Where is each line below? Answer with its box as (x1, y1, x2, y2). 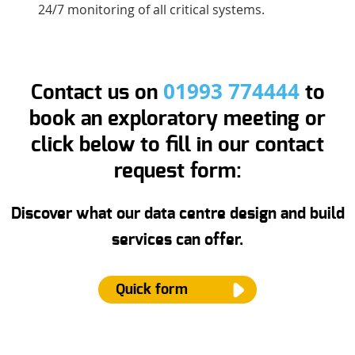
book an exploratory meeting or (29, 109, 326, 130)
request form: (113, 161, 242, 182)
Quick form (116, 282, 188, 297)
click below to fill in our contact (31, 135, 324, 156)
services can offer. (112, 231, 243, 248)
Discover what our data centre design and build (10, 205, 345, 222)
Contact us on (30, 82, 163, 104)
